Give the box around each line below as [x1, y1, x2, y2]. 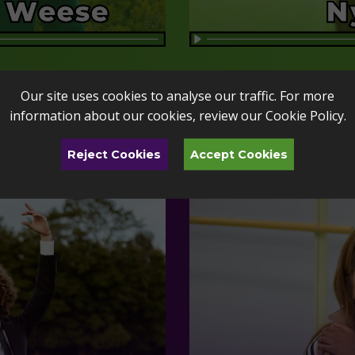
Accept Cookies [189, 147, 288, 162]
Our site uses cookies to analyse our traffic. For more [21, 86, 334, 105]
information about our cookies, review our [9, 106, 265, 124]
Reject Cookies [67, 147, 162, 162]
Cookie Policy [265, 106, 344, 124]
